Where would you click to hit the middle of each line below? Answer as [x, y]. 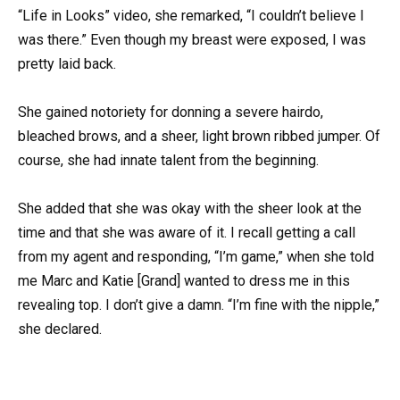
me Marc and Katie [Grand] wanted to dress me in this [184, 280]
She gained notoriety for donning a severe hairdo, [171, 112]
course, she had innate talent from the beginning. [168, 160]
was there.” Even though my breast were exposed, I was [192, 39]
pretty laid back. [67, 63]
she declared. [60, 329]
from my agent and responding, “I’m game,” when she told [196, 256]
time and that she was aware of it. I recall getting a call [187, 232]
